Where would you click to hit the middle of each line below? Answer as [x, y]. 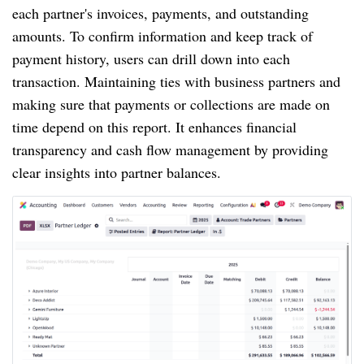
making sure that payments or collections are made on [171, 104]
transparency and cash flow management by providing [170, 150]
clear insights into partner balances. [117, 173]
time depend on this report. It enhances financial [154, 127]
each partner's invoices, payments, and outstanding [160, 13]
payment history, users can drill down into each [151, 59]
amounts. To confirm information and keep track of [162, 36]
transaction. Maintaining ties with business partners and [176, 82]
